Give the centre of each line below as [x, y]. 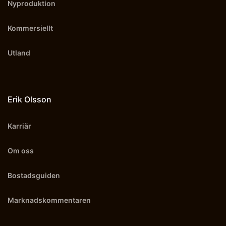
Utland [19, 53]
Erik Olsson [30, 99]
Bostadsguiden [34, 175]
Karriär [19, 126]
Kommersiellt [30, 28]
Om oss [21, 151]
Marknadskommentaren [49, 200]
